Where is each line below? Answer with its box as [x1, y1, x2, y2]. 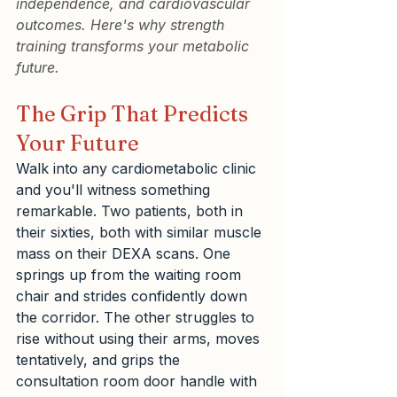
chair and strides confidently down [16, 287, 252, 306]
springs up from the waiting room [16, 266, 245, 284]
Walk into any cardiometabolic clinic [16, 160, 261, 178]
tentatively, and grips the [16, 351, 184, 370]
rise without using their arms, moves [16, 330, 264, 348]
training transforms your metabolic [16, 37, 253, 56]
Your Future [16, 130, 139, 157]
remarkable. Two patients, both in [16, 202, 247, 221]
